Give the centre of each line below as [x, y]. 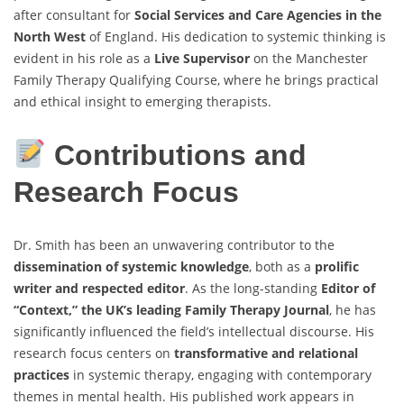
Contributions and [177, 155]
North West [50, 37]
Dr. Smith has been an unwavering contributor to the [174, 245]
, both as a [282, 267]
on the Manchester [309, 59]
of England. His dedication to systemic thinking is [236, 37]
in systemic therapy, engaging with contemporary [220, 375]
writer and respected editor [99, 289]
